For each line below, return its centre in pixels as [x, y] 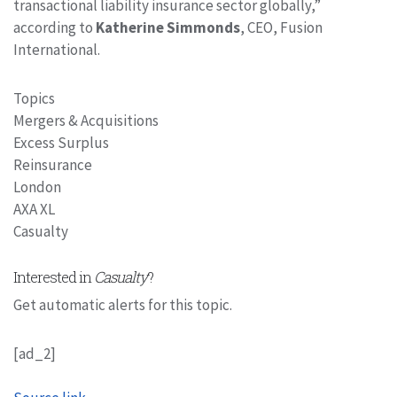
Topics [34, 98]
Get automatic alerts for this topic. [123, 304]
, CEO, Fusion [281, 27]
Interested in [54, 276]
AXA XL [34, 209]
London [37, 187]
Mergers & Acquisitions [86, 120]
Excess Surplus [61, 142]
